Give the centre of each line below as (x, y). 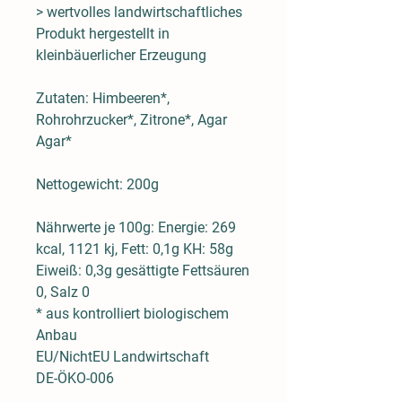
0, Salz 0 (63, 292)
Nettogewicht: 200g (97, 184)
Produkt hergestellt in (103, 33)
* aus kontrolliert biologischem (132, 313)
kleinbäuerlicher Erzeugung (121, 55)
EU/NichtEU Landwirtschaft (122, 356)
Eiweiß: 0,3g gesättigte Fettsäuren (143, 270)
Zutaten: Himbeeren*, (103, 98)
